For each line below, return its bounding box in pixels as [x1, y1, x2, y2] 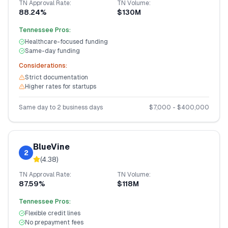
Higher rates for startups [25, 82, 96, 91]
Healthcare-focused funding [25, 38, 108, 46]
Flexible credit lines [25, 209, 80, 217]
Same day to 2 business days [19, 103, 103, 111]
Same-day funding [25, 47, 80, 55]
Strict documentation [25, 73, 88, 81]
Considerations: [19, 62, 67, 70]
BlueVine [33, 141, 70, 152]
